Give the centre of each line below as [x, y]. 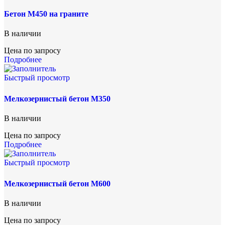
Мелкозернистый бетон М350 [57, 98]
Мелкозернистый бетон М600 [57, 183]
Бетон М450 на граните [46, 14]
